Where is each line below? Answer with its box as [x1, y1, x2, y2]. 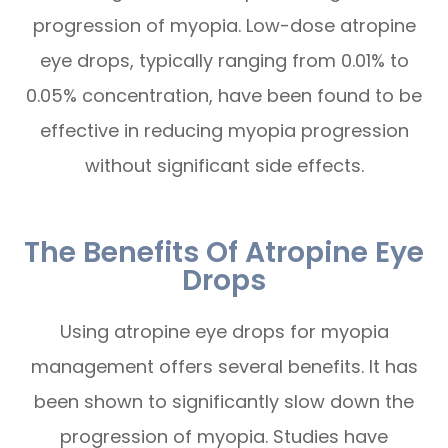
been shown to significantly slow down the [34, 389, 414, 415]
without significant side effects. [84, 153, 364, 179]
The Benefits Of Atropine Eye [24, 232, 424, 273]
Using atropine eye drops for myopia [59, 319, 389, 345]
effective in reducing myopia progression [39, 118, 409, 144]
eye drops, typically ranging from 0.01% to [39, 48, 409, 74]
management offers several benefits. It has [30, 354, 418, 380]
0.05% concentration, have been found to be [26, 83, 422, 109]
